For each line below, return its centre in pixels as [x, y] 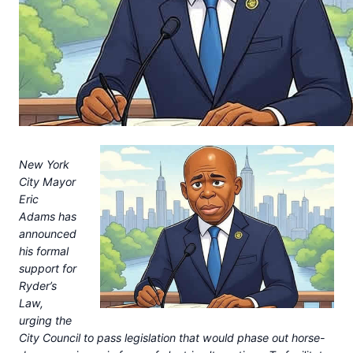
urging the [45, 321]
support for [48, 269]
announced [48, 234]
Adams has [48, 217]
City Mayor [47, 182]
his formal [44, 251]
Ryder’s [38, 286]
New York [44, 165]
